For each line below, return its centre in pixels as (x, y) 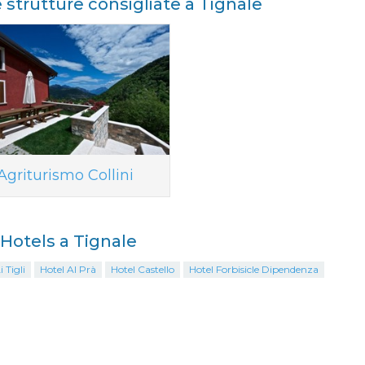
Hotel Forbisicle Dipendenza (253, 269)
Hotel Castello (142, 269)
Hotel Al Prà (68, 269)
